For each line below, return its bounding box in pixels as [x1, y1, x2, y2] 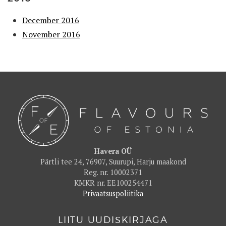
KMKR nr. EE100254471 [74, 178, 152, 188]
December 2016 [22, 15, 79, 26]
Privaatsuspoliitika [83, 189, 143, 198]
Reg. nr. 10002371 [84, 167, 142, 177]
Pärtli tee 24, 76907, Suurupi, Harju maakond [40, 157, 186, 166]
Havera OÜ [94, 146, 132, 156]
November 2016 [22, 29, 80, 40]
